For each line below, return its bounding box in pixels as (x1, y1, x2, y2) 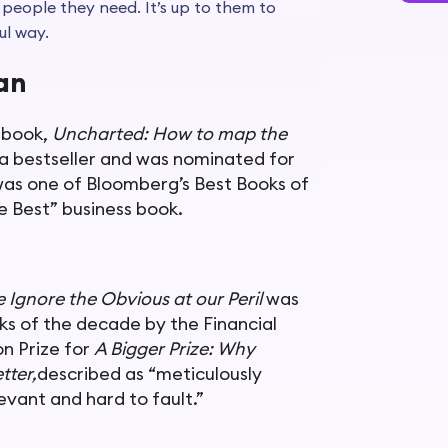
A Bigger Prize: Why (94, 336, 255, 360)
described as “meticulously (37, 361, 262, 385)
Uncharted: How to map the (52, 121, 287, 145)
